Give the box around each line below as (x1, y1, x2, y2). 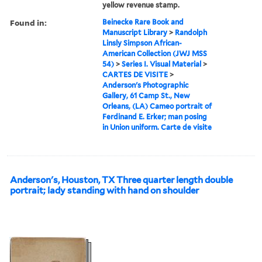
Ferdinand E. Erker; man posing (102, 112, 208, 121)
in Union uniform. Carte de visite (102, 122, 212, 132)
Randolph (175, 27, 208, 37)
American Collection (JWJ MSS (102, 49, 208, 58)
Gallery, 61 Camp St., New (102, 91, 191, 100)
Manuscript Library (102, 27, 168, 37)
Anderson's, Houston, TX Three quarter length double (10, 174, 233, 185)
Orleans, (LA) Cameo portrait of (102, 101, 212, 111)
